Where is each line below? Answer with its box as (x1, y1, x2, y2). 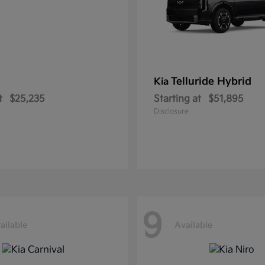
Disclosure (154, 107, 189, 116)
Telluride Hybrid (171, 76, 251, 88)
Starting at (154, 93, 201, 105)
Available (174, 219, 212, 230)
